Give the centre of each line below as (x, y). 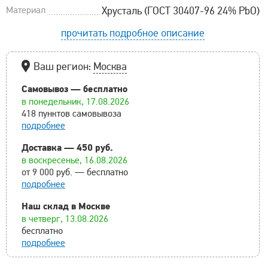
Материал (26, 10)
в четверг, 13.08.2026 (65, 219)
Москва (110, 66)
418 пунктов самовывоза (71, 113)
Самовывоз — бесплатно (74, 88)
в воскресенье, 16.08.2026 (74, 160)
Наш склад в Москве (66, 205)
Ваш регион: (63, 66)
